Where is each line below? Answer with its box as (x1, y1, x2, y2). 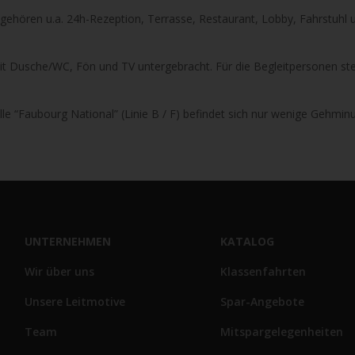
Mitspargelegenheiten (220, 323, 343, 339)
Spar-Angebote (220, 293, 304, 309)
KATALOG (220, 233, 274, 249)
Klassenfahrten (220, 263, 306, 279)
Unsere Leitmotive (25, 293, 125, 309)
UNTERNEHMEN (25, 233, 111, 249)
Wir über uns (25, 263, 94, 279)
